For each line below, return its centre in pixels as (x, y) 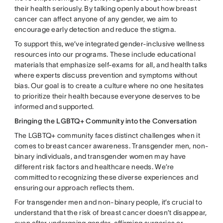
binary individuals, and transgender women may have (100, 156)
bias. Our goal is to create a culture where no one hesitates (109, 85)
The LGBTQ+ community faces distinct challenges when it (107, 135)
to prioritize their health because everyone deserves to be (107, 96)
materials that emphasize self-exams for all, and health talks (111, 64)
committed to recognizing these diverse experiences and (106, 177)
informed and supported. (54, 106)
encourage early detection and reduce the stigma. (95, 29)
